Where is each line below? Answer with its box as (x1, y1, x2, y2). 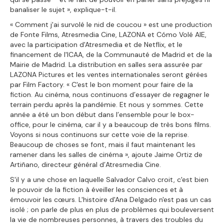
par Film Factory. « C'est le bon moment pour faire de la (10, 79, 193, 89)
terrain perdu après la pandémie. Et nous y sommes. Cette (10, 99, 203, 109)
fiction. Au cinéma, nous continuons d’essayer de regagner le (10, 89, 209, 99)
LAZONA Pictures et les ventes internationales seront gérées (10, 69, 207, 79)
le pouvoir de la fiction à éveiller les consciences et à (10, 184, 183, 194)
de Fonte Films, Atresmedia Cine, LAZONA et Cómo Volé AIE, (10, 29, 206, 39)
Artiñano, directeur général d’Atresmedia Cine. (10, 159, 161, 169)
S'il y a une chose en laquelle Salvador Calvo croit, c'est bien (10, 174, 208, 184)
